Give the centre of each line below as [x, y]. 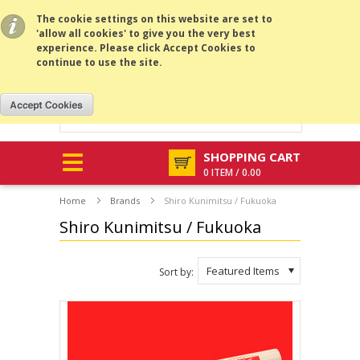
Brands [125, 200]
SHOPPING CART [252, 156]
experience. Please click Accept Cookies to [146, 48]
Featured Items [243, 270]
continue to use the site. [99, 62]
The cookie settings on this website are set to [154, 19]
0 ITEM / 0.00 [232, 172]
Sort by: [176, 272]
